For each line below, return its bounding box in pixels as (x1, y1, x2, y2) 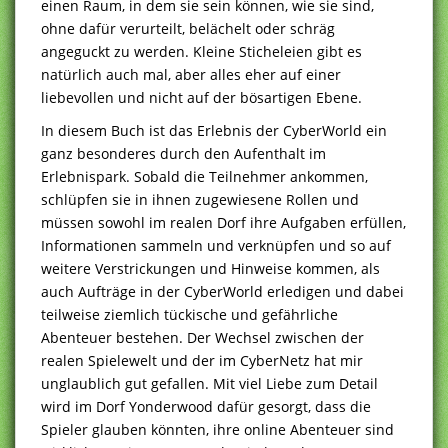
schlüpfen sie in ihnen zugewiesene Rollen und (41, 189, 359, 209)
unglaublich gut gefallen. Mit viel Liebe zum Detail (41, 373, 378, 393)
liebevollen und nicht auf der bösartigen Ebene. (41, 87, 362, 107)
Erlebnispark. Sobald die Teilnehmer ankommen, (41, 166, 368, 186)
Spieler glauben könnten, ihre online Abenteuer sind (41, 419, 394, 439)
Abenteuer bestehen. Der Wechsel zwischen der (41, 327, 364, 347)
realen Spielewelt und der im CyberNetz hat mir (41, 350, 363, 370)
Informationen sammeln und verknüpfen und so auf (41, 235, 391, 255)
